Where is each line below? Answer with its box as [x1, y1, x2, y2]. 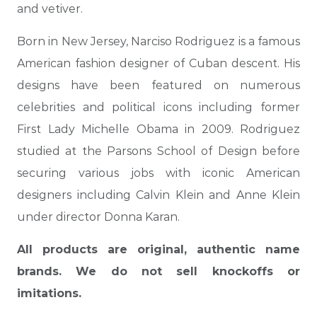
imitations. [17, 287, 81, 301]
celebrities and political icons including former [17, 100, 300, 115]
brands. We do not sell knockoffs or [17, 265, 300, 279]
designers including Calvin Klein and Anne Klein [17, 188, 300, 202]
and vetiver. [17, 2, 83, 16]
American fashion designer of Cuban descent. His [17, 57, 300, 71]
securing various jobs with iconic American [17, 166, 300, 180]
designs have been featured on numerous [17, 79, 300, 93]
